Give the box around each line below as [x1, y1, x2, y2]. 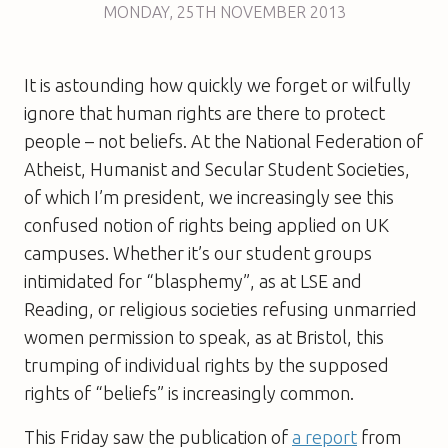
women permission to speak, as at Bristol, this [24, 326, 384, 347]
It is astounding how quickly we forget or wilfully [24, 74, 411, 95]
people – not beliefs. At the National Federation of [24, 130, 423, 151]
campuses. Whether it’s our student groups [24, 242, 372, 263]
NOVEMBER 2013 [219, 2, 346, 21]
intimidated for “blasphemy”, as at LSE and [24, 270, 362, 291]
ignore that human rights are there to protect [24, 102, 385, 123]
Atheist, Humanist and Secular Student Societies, [24, 158, 410, 179]
